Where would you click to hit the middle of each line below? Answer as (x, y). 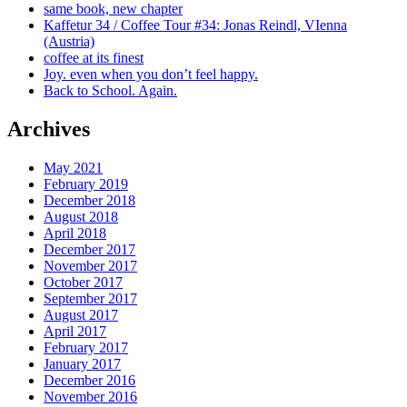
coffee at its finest (94, 58)
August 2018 (81, 216)
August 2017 (81, 314)
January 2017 (82, 363)
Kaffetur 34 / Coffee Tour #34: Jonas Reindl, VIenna (195, 25)
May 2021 (73, 167)
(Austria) (69, 42)
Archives (49, 129)
